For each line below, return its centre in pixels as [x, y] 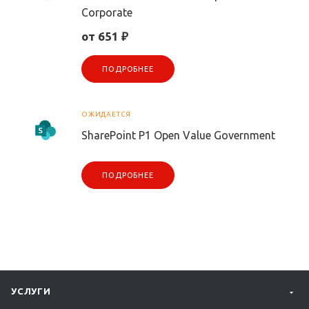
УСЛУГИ [31, 291]
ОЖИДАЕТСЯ [107, 114]
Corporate [107, 13]
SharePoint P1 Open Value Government [178, 136]
